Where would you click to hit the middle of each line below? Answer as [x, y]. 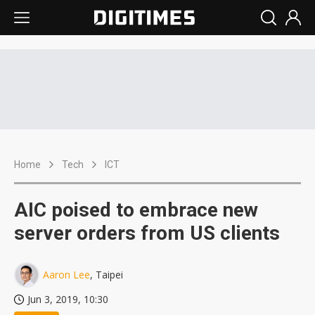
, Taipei [107, 275]
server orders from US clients [147, 233]
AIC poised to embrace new [136, 210]
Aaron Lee [66, 275]
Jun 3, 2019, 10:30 [68, 299]
